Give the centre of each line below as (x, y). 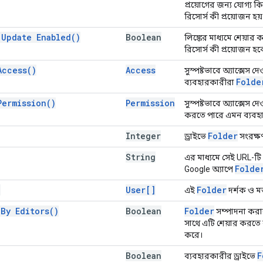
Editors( (35, 211)
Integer (143, 136)
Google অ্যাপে (210, 169)
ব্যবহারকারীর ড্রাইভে (221, 256)
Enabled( (56, 37)
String (141, 157)
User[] (141, 190)
